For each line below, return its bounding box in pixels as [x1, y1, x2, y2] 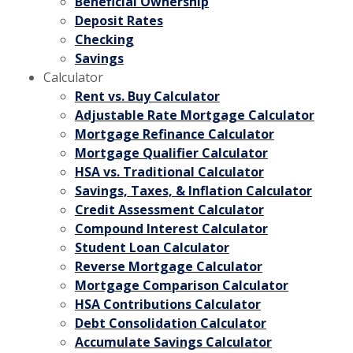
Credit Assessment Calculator [75, 201, 264, 218]
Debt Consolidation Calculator [75, 314, 266, 332]
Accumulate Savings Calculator [75, 333, 272, 351]
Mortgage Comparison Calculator [75, 277, 288, 294]
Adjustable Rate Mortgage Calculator [75, 106, 314, 124]
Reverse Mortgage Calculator [75, 258, 262, 275]
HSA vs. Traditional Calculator [75, 163, 264, 180]
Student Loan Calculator [75, 239, 229, 256]
